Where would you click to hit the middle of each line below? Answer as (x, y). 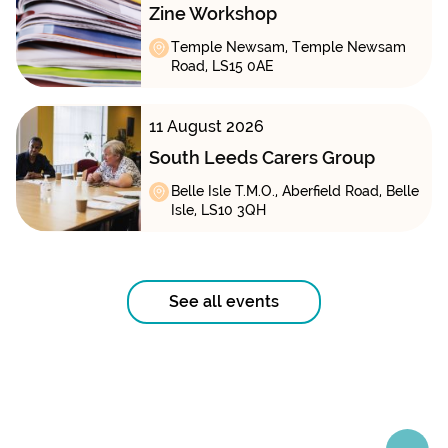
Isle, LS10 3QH (218, 210)
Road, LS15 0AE (222, 66)
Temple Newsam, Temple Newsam (288, 47)
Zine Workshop (212, 14)
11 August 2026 (206, 127)
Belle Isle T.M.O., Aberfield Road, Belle (294, 191)
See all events (224, 302)
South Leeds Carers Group (261, 158)
